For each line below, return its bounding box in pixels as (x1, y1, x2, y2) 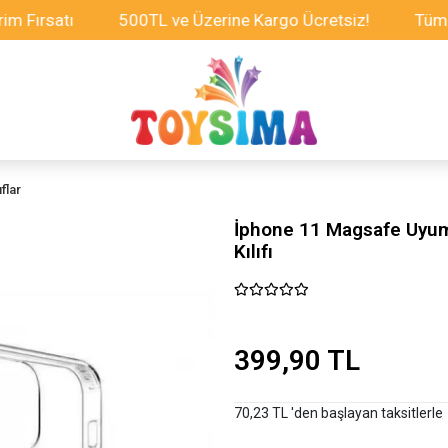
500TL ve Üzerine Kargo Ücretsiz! (68, 9, 320, 30)
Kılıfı (233, 240, 273, 263)
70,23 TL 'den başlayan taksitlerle (233, 405, 443, 421)
